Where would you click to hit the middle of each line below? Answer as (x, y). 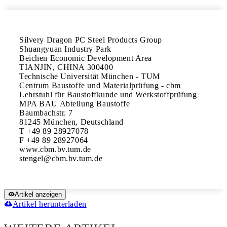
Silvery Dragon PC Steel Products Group (91, 40)
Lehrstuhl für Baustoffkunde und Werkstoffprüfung (108, 94)
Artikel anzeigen (38, 194)
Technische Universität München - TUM (90, 76)
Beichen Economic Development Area (86, 58)
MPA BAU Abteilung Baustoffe (75, 104)
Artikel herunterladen (49, 204)
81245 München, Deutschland (71, 122)
